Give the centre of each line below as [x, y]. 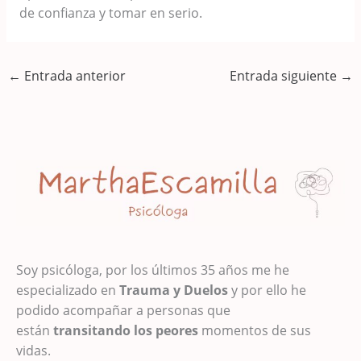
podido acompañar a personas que [123, 311]
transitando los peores [126, 331]
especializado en [68, 290]
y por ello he [267, 290]
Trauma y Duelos [174, 290]
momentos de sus [255, 331]
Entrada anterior [74, 75]
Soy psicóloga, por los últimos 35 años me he [153, 270]
